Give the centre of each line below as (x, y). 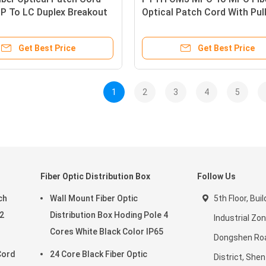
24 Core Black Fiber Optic (99, 254)
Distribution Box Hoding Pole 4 (109, 215)
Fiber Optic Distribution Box (95, 176)
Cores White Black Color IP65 (107, 232)
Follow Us (216, 176)
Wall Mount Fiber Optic (94, 198)
